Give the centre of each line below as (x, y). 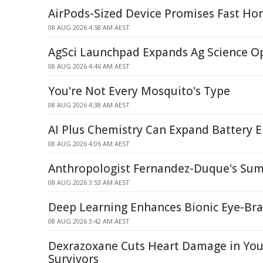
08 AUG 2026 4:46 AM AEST (89, 66)
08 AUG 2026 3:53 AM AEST (89, 182)
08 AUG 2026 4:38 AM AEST (89, 105)
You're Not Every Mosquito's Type (139, 91)
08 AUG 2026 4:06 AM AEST (89, 144)
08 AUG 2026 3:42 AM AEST (89, 221)
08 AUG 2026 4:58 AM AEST (89, 27)
